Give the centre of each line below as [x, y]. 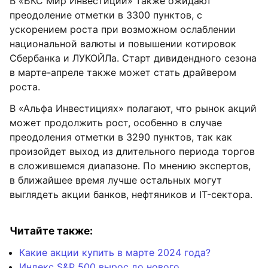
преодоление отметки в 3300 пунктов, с [106, 15]
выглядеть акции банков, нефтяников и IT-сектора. [131, 194]
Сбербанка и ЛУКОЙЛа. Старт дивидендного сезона [133, 58]
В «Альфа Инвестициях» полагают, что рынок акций [133, 108]
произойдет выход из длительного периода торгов [132, 151]
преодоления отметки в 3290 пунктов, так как [121, 137]
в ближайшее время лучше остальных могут [116, 180]
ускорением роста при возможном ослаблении [123, 29]
